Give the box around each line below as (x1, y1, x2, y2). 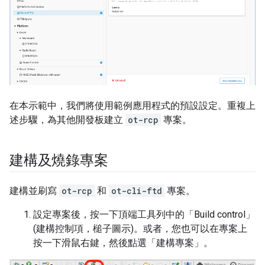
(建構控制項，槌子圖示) (33, 222, 134, 234)
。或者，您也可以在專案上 (134, 222, 247, 234)
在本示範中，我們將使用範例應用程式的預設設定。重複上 (9, 99, 256, 111)
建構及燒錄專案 (9, 151, 108, 169)
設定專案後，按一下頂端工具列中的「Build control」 (33, 208, 255, 220)
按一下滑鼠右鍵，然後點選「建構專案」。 (33, 237, 213, 248)
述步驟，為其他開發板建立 (9, 114, 125, 125)
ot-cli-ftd (111, 185, 162, 196)
